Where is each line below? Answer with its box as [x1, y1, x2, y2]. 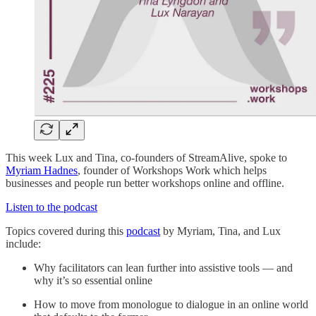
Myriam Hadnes [6, 164, 78, 176]
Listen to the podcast [6, 200, 97, 213]
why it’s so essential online [34, 274, 152, 286]
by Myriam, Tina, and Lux [160, 224, 281, 237]
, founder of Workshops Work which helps [78, 164, 267, 176]
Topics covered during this [6, 224, 126, 237]
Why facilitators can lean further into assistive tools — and [34, 261, 293, 274]
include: [6, 237, 41, 250]
